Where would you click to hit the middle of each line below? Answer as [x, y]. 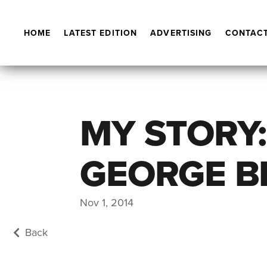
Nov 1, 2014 [107, 202]
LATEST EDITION [101, 33]
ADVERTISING [181, 33]
